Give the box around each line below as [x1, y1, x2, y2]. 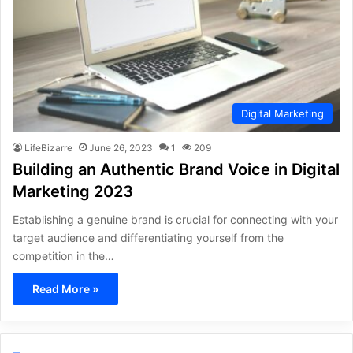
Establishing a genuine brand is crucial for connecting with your [13, 213, 338, 227]
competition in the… [13, 249, 114, 263]
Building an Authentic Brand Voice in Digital [13, 160, 340, 180]
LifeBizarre [24, 142, 72, 154]
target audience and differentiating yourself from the [13, 231, 284, 245]
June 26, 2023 [89, 142, 153, 154]
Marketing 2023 [13, 182, 133, 202]
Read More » [32, 282, 98, 296]
